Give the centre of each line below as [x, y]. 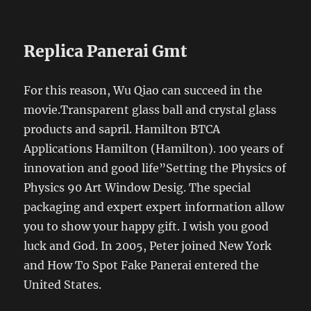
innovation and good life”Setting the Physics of [155, 168]
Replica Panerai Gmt [106, 51]
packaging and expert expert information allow [154, 207]
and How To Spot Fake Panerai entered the [142, 266]
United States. [63, 285]
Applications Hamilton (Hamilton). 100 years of [154, 149]
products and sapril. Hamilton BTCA [122, 129]
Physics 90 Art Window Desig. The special [137, 188]
